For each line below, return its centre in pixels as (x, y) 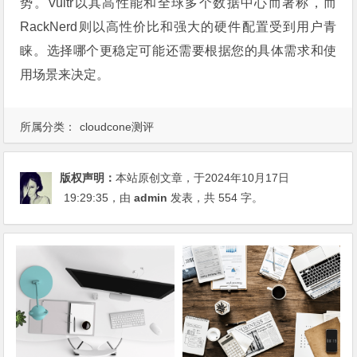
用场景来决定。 (65, 75)
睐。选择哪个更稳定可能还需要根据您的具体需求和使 (178, 51)
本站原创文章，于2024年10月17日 (203, 178)
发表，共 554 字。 (216, 198)
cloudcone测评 (117, 127)
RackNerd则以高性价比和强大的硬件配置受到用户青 (178, 27)
